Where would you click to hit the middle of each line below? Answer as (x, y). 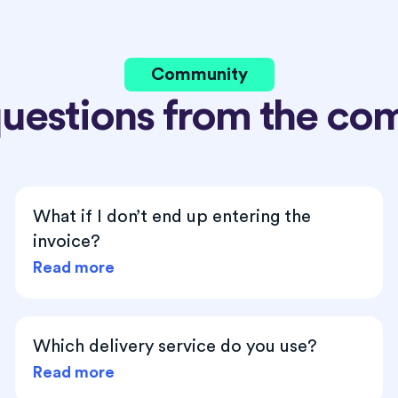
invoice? (67, 241)
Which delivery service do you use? (175, 346)
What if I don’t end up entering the (172, 216)
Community (199, 74)
